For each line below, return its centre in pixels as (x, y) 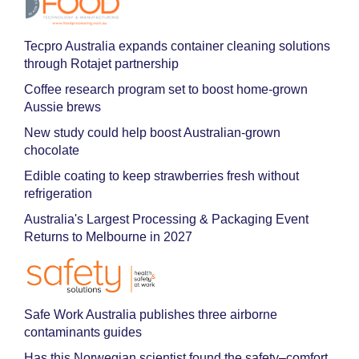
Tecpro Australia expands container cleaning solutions (177, 46)
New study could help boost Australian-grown (152, 133)
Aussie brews (63, 107)
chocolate (52, 150)
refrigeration (58, 194)
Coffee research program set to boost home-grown (166, 89)
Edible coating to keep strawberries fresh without (161, 176)
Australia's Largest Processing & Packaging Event (166, 219)
